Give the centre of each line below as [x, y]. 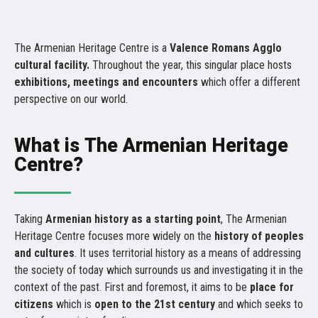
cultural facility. [53, 65]
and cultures [44, 253]
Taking [30, 219]
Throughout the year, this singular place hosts [192, 65]
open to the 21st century [155, 304]
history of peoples [259, 236]
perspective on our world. [71, 99]
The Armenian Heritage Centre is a [92, 48]
